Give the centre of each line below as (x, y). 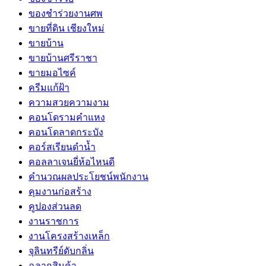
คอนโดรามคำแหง (67, 117)
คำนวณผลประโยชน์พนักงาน (88, 177)
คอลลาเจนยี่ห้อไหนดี (72, 162)
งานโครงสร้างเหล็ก (69, 236)
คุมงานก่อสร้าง (60, 191)
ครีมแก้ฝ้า (49, 88)
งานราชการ (54, 221)
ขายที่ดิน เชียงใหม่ (66, 28)
